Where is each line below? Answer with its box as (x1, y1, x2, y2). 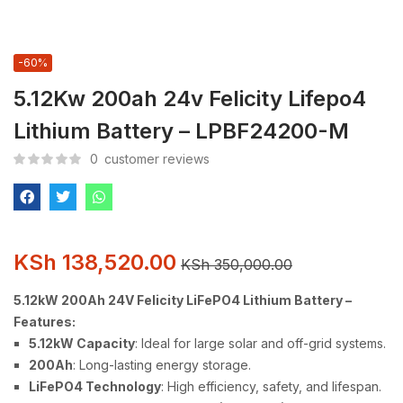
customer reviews (101, 151, 210, 166)
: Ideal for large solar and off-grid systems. (135, 336, 386, 351)
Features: (13, 314, 76, 329)
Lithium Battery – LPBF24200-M (13, 118, 349, 144)
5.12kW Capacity (29, 336, 135, 351)
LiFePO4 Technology (29, 379, 161, 394)
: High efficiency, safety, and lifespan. (161, 379, 381, 394)
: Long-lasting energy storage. (73, 357, 251, 372)
